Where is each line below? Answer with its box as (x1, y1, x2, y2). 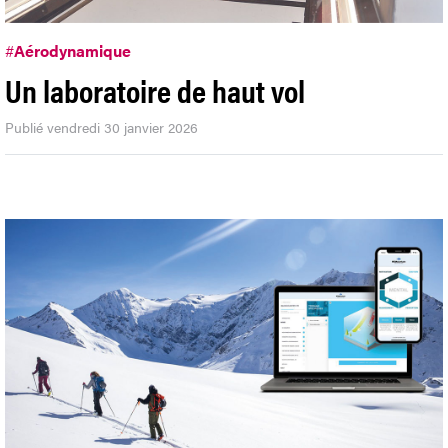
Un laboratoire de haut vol (5, 67, 305, 113)
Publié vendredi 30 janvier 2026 (5, 117, 198, 138)
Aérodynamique (14, 39, 131, 63)
